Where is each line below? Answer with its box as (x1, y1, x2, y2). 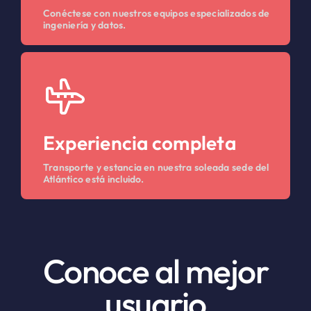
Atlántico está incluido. (42, 173, 144, 186)
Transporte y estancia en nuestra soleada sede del (42, 161, 269, 174)
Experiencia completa (42, 131, 236, 155)
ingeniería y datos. (42, 19, 126, 32)
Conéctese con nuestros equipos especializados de (42, 7, 270, 20)
